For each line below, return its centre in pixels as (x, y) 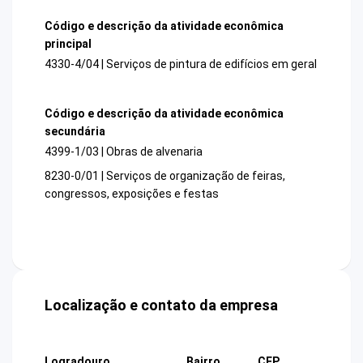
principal (68, 43)
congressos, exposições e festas (132, 194)
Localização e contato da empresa (161, 305)
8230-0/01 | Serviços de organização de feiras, (165, 176)
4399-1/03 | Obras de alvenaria (124, 152)
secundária (75, 132)
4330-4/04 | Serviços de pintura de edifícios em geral (181, 64)
